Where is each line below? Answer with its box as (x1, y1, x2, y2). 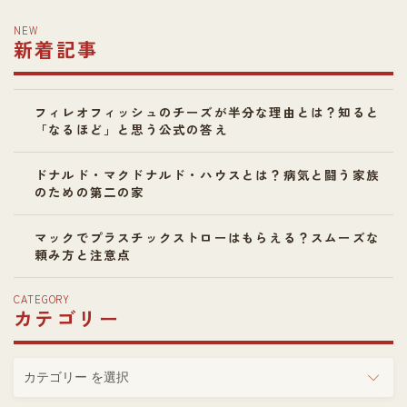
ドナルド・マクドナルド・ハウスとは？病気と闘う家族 (35, 165, 381, 184)
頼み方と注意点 (35, 245, 132, 264)
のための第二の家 (35, 183, 145, 202)
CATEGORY (14, 292, 71, 307)
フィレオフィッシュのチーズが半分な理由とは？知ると (35, 103, 381, 122)
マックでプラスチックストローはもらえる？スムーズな (35, 228, 380, 247)
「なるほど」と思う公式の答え (35, 120, 228, 139)
